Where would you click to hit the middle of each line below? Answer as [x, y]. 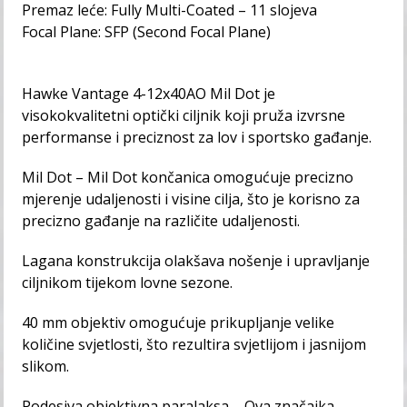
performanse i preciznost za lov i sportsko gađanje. [197, 137]
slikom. [46, 366]
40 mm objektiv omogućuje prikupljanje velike [179, 322]
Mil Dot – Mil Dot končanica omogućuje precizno [188, 177]
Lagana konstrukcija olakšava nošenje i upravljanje [196, 260]
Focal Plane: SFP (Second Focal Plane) [147, 31]
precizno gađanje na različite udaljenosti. [161, 220]
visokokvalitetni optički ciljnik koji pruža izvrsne [184, 115]
